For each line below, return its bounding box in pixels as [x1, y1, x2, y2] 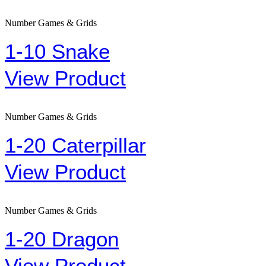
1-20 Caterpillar [5, 133, 146, 157]
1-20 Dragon [5, 227, 119, 251]
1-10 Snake [5, 39, 110, 63]
